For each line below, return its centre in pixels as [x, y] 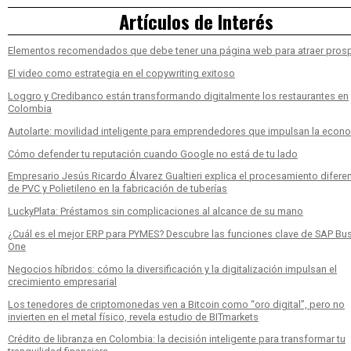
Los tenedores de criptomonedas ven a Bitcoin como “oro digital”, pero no [176, 304]
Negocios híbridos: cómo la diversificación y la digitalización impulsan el [172, 269]
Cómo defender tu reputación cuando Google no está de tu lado [153, 154]
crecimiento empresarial [62, 281]
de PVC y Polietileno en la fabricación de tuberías [118, 189]
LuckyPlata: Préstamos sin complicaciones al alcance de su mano [156, 212]
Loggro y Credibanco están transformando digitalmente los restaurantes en [178, 96]
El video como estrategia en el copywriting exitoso [121, 74]
